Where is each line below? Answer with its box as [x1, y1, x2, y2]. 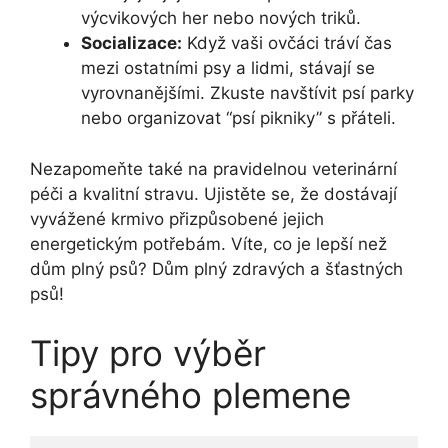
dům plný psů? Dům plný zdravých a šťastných [30, 258, 403, 279]
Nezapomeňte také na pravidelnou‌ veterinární [30, 158, 397, 179]
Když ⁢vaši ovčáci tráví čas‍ [182, 33, 392, 54]
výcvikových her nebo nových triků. [81, 8, 361, 29]
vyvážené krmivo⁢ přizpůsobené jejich [30, 208, 324, 229]
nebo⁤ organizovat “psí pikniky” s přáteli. [81, 108, 396, 129]
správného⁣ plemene [30, 374, 351, 417]
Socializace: [81, 33, 182, 54]
